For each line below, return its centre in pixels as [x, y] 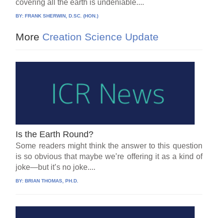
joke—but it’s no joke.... [56, 167]
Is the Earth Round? [55, 135]
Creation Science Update [99, 37]
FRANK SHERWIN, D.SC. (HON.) [62, 16]
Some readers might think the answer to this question [109, 146]
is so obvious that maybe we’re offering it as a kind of [109, 157]
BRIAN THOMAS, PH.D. [52, 181]
